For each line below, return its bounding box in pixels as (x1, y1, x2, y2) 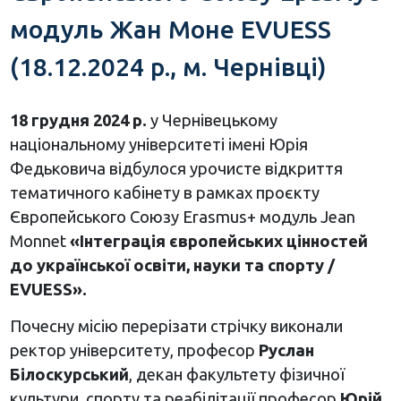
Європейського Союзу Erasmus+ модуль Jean (9, 208, 355, 226)
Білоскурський (9, 365, 129, 384)
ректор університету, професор (9, 341, 259, 360)
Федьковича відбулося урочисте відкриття (9, 159, 343, 178)
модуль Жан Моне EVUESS (9, 15, 331, 44)
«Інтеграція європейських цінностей (69, 232, 368, 251)
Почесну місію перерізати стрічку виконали (9, 317, 343, 336)
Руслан (258, 341, 314, 360)
